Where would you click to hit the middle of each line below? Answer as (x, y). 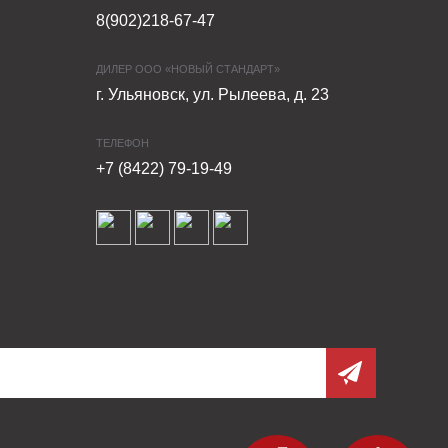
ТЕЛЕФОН (122, 143)
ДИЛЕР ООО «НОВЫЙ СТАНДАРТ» (187, 69)
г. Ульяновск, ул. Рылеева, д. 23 (212, 94)
